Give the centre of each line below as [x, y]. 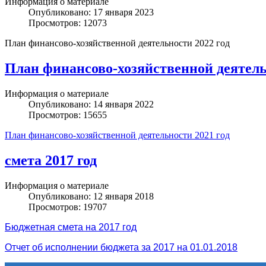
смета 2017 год [51, 161]
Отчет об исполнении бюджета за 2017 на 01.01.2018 [121, 247]
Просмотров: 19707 [68, 207]
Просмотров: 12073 [68, 23]
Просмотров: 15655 [68, 115]
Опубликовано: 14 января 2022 [91, 104]
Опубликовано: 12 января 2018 [91, 196]
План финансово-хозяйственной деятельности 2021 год [117, 135]
